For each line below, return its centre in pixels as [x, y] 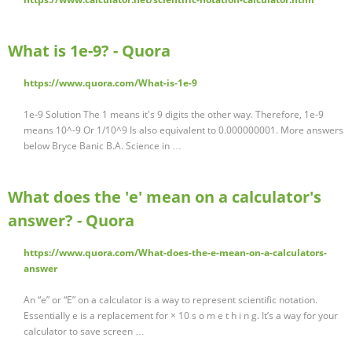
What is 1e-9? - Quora [89, 51]
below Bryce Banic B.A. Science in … [103, 146]
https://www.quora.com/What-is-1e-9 [110, 83]
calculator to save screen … [84, 332]
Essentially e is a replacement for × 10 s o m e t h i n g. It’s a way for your [181, 316]
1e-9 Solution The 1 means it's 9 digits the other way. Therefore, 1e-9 [174, 115]
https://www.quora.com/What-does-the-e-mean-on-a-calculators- [175, 253]
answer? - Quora [71, 221]
